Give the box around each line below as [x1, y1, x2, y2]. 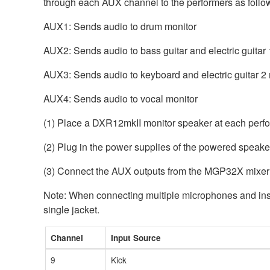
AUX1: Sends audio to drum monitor [43, 19, 196, 33]
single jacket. [43, 202, 99, 216]
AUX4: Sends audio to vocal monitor [43, 91, 198, 105]
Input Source [111, 231, 161, 243]
